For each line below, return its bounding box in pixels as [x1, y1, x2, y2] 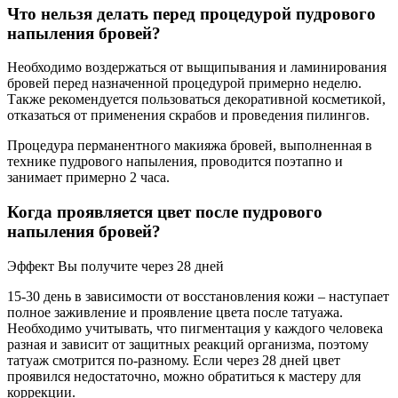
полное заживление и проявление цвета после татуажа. [7, 304, 343, 320]
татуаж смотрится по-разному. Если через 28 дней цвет [7, 352, 340, 368]
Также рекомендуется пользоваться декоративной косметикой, [7, 92, 386, 107]
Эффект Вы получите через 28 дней [7, 258, 224, 274]
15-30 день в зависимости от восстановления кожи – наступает [7, 288, 389, 304]
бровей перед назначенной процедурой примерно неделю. [7, 76, 362, 92]
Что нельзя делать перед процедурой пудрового [7, 4, 376, 23]
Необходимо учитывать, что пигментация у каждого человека [7, 320, 383, 336]
